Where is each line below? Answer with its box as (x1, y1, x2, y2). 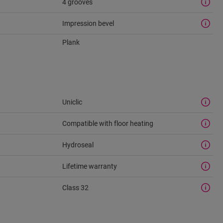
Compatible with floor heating (62, 119, 153, 127)
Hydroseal (62, 140, 94, 149)
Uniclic (62, 98, 82, 106)
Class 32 (62, 183, 89, 192)
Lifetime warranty (62, 162, 117, 170)
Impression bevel (62, 19, 114, 27)
